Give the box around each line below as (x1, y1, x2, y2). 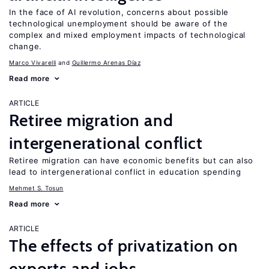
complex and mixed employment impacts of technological (9, 30, 246, 40)
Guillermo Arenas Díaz (71, 59, 141, 66)
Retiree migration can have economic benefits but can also (9, 156, 253, 165)
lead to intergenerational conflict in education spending (9, 167, 241, 177)
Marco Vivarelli (9, 59, 56, 66)
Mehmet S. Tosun (9, 184, 64, 192)
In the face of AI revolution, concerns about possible (9, 7, 229, 17)
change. (9, 41, 42, 51)
